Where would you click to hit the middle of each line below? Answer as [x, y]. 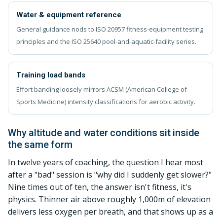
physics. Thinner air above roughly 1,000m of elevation [109, 199]
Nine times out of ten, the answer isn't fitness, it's [100, 187]
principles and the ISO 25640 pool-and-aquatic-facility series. [106, 41]
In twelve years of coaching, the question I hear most [106, 162]
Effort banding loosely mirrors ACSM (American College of [102, 89]
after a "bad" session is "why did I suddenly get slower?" [110, 174]
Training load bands [51, 75]
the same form [40, 144]
